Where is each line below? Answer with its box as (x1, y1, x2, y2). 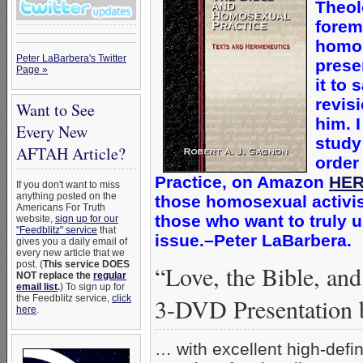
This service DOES (43, 258, 130, 270)
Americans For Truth (16, 202, 105, 213)
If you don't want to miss (16, 179, 120, 190)
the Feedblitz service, (16, 293, 112, 304)
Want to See (16, 99, 95, 121)
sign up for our (55, 213, 118, 224)
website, (16, 213, 55, 224)
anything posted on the (16, 190, 117, 202)
